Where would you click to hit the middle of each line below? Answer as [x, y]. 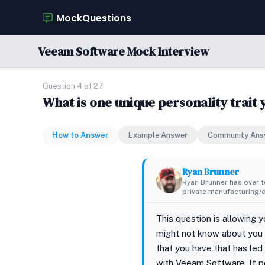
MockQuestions [94, 18]
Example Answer [158, 135]
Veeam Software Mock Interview [124, 51]
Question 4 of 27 [73, 86]
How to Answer [80, 135]
